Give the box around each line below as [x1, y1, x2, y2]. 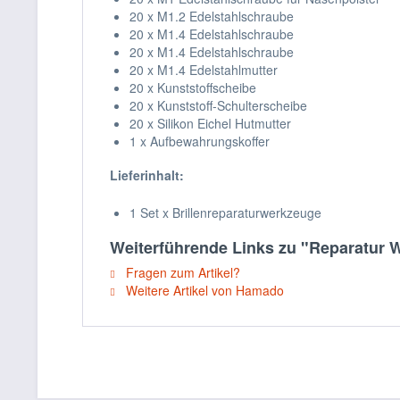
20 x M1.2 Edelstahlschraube [129, 7, 294, 25]
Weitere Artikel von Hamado [122, 281, 284, 299]
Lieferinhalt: [110, 166, 184, 184]
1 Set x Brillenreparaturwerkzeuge [129, 204, 325, 221]
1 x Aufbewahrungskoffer [129, 132, 270, 150]
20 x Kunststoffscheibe [129, 79, 256, 96]
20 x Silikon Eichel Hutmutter [129, 114, 291, 132]
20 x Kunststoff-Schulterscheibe [129, 96, 307, 114]
